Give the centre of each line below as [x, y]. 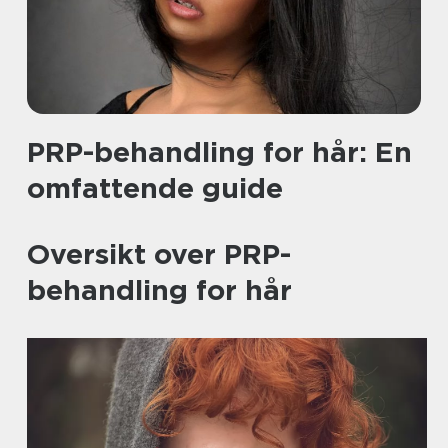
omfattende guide [155, 188]
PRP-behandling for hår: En [219, 152]
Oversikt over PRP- [159, 254]
